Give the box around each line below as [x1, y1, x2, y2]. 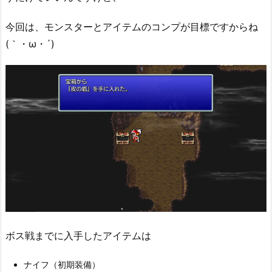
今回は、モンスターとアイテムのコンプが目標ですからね [5, 21, 258, 33]
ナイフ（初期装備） [24, 259, 100, 270]
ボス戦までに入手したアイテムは [5, 229, 151, 242]
